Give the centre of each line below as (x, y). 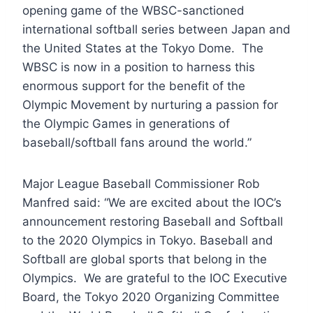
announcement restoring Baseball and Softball (153, 221)
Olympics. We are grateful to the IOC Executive (155, 278)
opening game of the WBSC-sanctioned (133, 10)
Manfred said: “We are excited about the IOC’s (152, 202)
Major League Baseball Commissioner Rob (141, 183)
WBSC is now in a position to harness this (139, 67)
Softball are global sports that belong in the (145, 259)
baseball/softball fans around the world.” (137, 142)
